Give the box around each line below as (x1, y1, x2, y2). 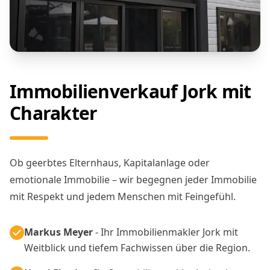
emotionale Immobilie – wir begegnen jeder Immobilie (10, 172, 257, 186)
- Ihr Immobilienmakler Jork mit (93, 225, 238, 239)
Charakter (10, 100, 98, 125)
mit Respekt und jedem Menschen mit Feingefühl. (10, 189, 236, 203)
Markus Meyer (24, 225, 93, 239)
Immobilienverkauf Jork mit (10, 78, 251, 104)
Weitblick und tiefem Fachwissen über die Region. (24, 240, 250, 254)
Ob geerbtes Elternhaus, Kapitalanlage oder (10, 155, 210, 169)
